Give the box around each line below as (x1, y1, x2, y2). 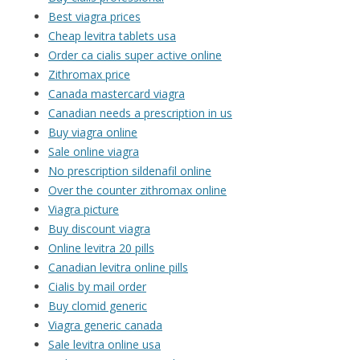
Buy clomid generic (48, 298, 147, 314)
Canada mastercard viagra (48, 86, 185, 102)
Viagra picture (48, 202, 119, 218)
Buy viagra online (48, 125, 137, 141)
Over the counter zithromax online (48, 182, 227, 198)
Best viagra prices (48, 9, 141, 25)
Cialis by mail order (48, 279, 146, 295)
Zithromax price (48, 67, 130, 83)
